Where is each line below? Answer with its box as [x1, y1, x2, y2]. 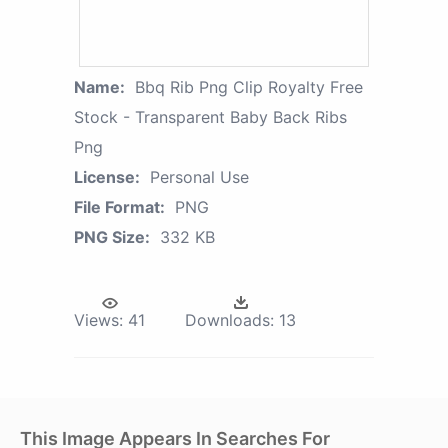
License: [74, 167, 140, 188]
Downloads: [185, 310, 274, 331]
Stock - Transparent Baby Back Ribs [74, 107, 347, 128]
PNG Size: [74, 227, 150, 248]
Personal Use [150, 167, 249, 188]
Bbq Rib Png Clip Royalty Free [135, 77, 363, 98]
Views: [74, 310, 123, 331]
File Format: [74, 197, 165, 218]
